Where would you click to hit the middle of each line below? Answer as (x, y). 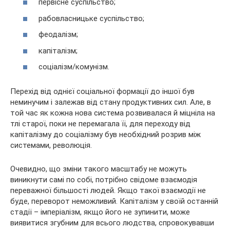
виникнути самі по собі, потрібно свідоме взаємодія (104, 180)
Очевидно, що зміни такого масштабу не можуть (99, 169)
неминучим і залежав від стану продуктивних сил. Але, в (111, 102)
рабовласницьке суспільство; (91, 18)
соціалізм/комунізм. (74, 67)
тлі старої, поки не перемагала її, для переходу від (100, 124)
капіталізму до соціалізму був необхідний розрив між (106, 135)
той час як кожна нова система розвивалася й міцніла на (113, 113)
